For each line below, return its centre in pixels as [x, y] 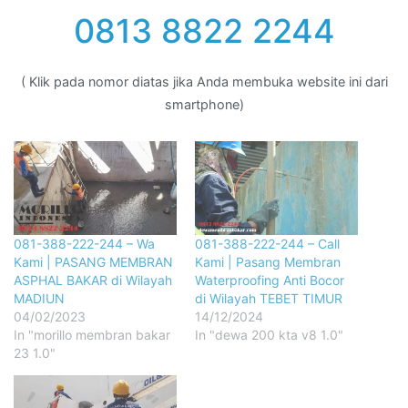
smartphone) [204, 104]
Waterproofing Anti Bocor [270, 280]
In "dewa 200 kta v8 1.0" [269, 334]
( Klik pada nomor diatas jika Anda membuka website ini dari [204, 81]
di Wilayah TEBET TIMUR [269, 298]
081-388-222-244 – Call [267, 243]
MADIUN [39, 298]
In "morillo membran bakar [92, 334]
